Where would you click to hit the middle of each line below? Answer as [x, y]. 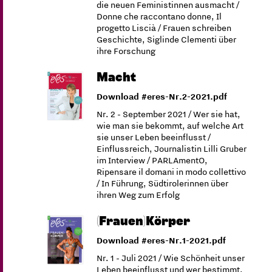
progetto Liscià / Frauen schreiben [164, 28]
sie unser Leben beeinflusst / [154, 137]
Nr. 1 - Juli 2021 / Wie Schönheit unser [171, 258]
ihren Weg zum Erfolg [138, 195]
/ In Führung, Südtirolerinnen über [163, 183]
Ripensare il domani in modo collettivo [172, 172]
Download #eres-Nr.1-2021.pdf [161, 240]
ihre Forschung [126, 51]
